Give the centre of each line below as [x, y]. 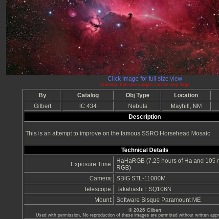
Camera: [101, 179]
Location [186, 96]
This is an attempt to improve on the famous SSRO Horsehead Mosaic [118, 134]
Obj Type [138, 96]
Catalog [88, 96]
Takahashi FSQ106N [144, 189]
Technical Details [145, 150]
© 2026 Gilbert [145, 210]
